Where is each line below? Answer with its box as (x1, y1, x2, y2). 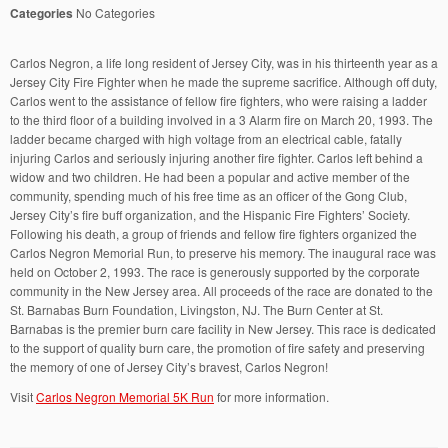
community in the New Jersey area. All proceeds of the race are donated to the (10, 282, 433, 299)
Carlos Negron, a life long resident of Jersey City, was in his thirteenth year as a (10, 54, 438, 71)
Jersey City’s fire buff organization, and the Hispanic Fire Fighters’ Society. (10, 206, 410, 223)
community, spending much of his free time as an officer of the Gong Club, (10, 187, 407, 204)
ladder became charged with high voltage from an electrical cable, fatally (10, 130, 402, 147)
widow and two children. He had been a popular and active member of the (10, 168, 410, 185)
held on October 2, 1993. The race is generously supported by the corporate (10, 263, 420, 280)
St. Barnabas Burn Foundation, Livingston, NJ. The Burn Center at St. (10, 301, 383, 318)
